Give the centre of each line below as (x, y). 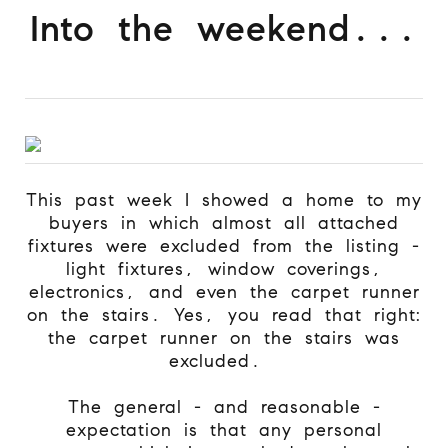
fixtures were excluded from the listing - (224, 245)
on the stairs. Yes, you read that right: (224, 314)
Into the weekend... (224, 28)
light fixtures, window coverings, (224, 268)
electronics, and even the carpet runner (224, 291)
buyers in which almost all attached (224, 222)
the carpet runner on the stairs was (224, 337)
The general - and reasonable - (224, 406)
